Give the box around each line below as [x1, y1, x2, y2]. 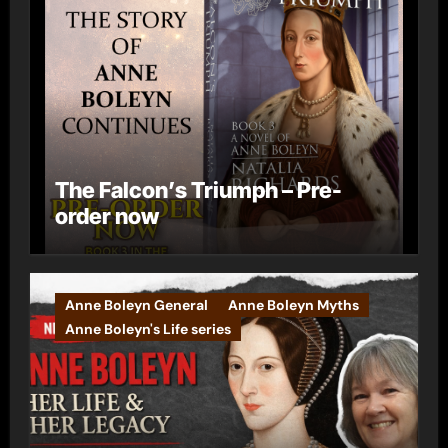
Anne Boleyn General [64, 296, 208, 315]
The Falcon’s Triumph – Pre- [54, 176, 342, 203]
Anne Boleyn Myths [227, 296, 359, 315]
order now [54, 202, 159, 229]
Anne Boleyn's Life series [64, 320, 231, 339]
